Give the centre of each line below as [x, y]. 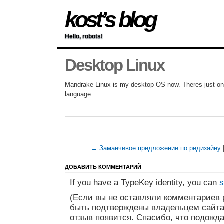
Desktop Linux [115, 66]
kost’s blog [110, 20]
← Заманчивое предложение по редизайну [156, 148]
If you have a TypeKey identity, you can [145, 183]
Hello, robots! [84, 36]
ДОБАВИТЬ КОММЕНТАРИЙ [103, 167]
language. [79, 94]
